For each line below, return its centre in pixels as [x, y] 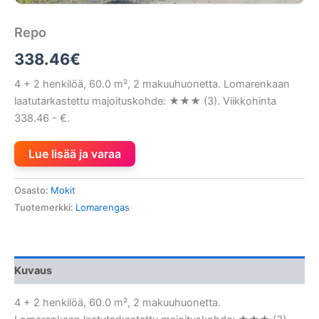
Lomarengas [103, 207]
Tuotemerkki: [45, 207]
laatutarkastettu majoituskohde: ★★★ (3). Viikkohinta [145, 101]
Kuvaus [33, 270]
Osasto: [32, 190]
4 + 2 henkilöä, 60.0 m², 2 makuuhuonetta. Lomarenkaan [152, 84]
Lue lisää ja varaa [75, 153]
